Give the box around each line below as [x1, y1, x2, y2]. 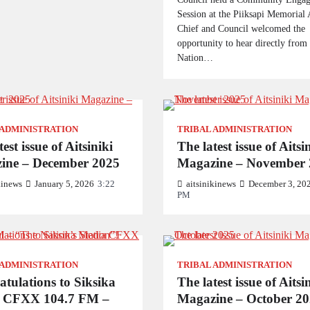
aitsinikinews [185, 179, 236, 189]
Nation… [176, 52, 213, 63]
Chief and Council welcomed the [176, 23, 305, 34]
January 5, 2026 [35, 179, 94, 189]
